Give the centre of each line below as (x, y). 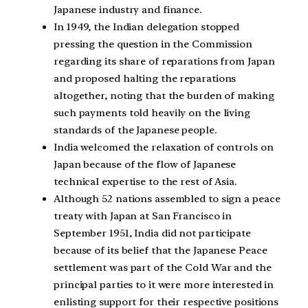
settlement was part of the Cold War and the (163, 268)
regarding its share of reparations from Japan (164, 62)
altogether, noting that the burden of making (164, 96)
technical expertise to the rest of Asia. (145, 182)
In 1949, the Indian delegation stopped (147, 27)
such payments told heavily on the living (152, 113)
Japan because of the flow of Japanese (145, 165)
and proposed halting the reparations (145, 79)
